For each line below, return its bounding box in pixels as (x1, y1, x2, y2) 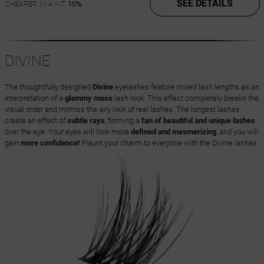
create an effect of (4, 116, 67, 126)
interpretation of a (4, 94, 65, 103)
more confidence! (20, 138, 80, 148)
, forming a (104, 116, 141, 126)
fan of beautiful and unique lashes (141, 116, 255, 126)
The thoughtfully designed (4, 82, 93, 92)
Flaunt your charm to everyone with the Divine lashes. (80, 138, 259, 148)
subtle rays (67, 116, 105, 126)
